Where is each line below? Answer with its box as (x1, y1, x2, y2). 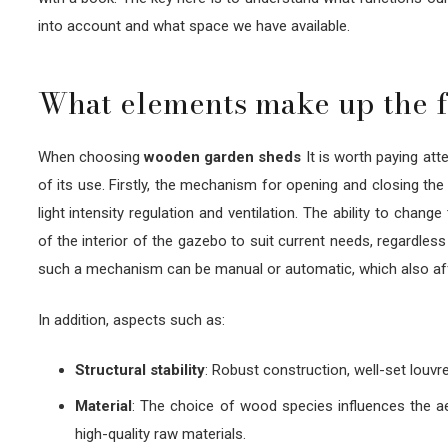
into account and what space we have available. (37, 16, 350, 35)
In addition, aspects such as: (37, 310, 225, 329)
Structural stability (75, 361, 205, 380)
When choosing (37, 148, 144, 167)
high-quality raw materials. (75, 424, 246, 443)
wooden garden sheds (143, 148, 302, 167)
